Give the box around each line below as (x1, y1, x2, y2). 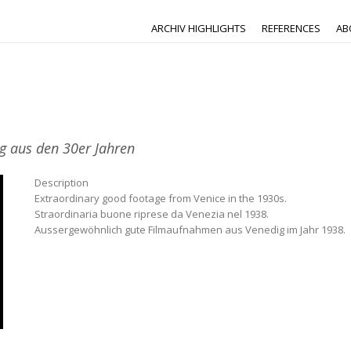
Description (34, 175, 89, 190)
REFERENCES (262, 21, 320, 35)
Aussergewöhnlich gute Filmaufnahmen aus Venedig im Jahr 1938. (34, 223, 346, 237)
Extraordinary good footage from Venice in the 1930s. (34, 191, 287, 205)
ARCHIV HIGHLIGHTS (151, 21, 246, 35)
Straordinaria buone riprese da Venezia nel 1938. (34, 207, 269, 221)
